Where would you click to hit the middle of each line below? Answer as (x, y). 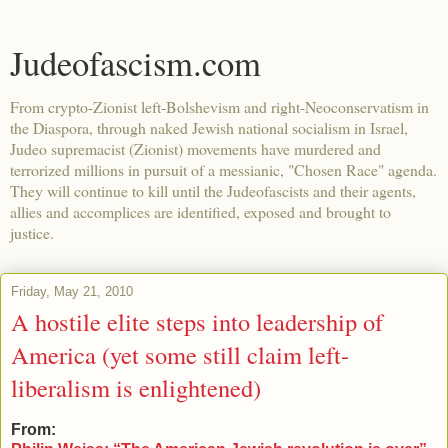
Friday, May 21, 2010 (72, 291)
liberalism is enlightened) (136, 387)
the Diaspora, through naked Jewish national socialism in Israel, (209, 127)
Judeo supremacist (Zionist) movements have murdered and (195, 148)
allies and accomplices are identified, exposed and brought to (200, 211)
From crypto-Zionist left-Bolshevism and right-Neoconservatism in (219, 106)
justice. (32, 232)
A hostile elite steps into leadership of (197, 321)
